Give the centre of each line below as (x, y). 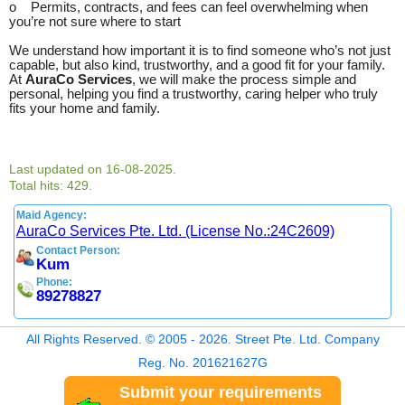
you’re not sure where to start (95, 21)
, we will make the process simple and (244, 79)
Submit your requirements (221, 392)
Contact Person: (78, 250)
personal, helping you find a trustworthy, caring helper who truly (193, 94)
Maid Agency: (52, 215)
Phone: (54, 282)
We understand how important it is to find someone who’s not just (200, 50)
